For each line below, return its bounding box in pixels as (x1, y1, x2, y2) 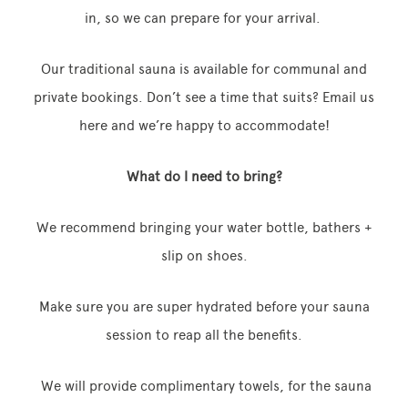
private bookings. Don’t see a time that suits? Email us (34, 89, 374, 106)
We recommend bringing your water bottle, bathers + (36, 219, 372, 236)
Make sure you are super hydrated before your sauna (38, 299, 370, 315)
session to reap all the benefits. (106, 327, 302, 343)
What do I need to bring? (126, 168, 282, 185)
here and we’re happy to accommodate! (78, 117, 330, 134)
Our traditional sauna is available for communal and (41, 61, 367, 77)
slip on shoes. (160, 248, 248, 264)
